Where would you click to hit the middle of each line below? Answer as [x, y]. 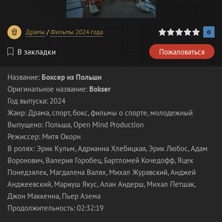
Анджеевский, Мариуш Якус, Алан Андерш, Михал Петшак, [101, 184]
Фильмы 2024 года [77, 32]
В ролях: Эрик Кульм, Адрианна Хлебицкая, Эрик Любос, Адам [108, 148]
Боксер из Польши [72, 77]
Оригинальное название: [48, 89]
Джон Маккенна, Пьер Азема [54, 196]
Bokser [100, 89]
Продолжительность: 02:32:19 [55, 208]
